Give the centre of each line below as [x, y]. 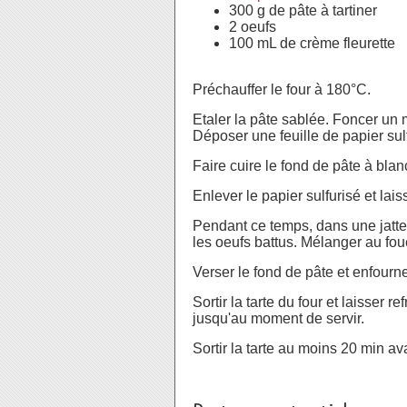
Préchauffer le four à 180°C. [283, 89]
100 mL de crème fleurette [312, 43]
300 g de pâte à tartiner [303, 10]
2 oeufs [254, 27]
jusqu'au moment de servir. [278, 318]
